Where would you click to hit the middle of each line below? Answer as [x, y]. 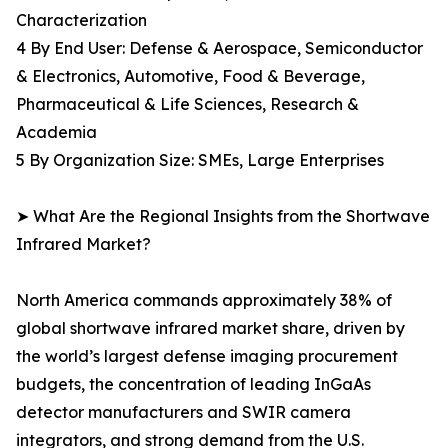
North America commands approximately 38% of [204, 300]
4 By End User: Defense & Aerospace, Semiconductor [219, 48]
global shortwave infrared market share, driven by [210, 328]
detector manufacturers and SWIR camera [183, 412]
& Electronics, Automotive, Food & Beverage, [190, 76]
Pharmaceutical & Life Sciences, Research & [187, 104]
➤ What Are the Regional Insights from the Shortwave [223, 216]
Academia [56, 132]
